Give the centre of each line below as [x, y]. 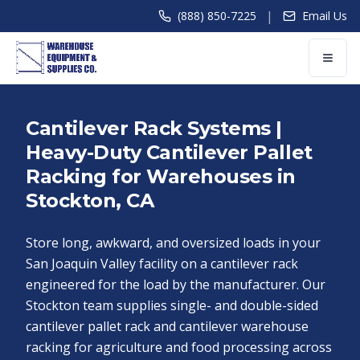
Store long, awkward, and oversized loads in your [173, 243]
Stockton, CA [90, 200]
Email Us [325, 16]
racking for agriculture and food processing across [179, 347]
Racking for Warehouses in [161, 176]
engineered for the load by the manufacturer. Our [176, 284]
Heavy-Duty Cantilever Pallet [169, 152]
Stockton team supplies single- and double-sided [172, 305]
